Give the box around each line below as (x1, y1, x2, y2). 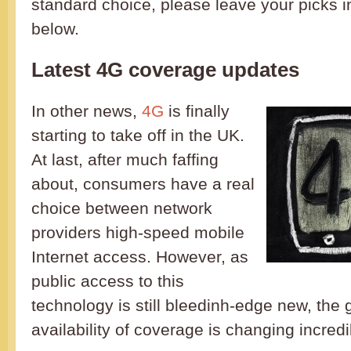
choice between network (31, 199, 212, 217)
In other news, (31, 102, 142, 120)
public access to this (31, 272, 184, 290)
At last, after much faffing (31, 150, 219, 168)
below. (31, 20, 79, 38)
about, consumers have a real (31, 175, 255, 193)
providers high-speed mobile (31, 223, 244, 241)
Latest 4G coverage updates (31, 59, 299, 81)
